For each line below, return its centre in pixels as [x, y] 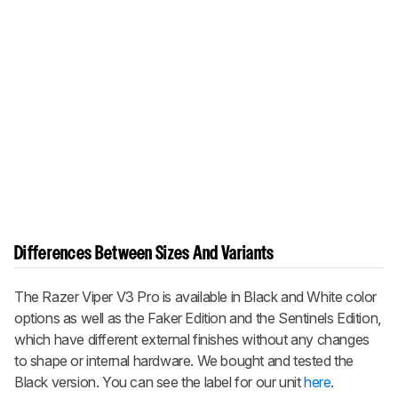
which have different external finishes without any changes [192, 340]
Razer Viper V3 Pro [101, 297]
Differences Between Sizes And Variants [144, 255]
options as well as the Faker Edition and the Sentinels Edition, [198, 318]
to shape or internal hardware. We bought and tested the [184, 361]
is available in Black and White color [268, 297]
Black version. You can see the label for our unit [159, 382]
